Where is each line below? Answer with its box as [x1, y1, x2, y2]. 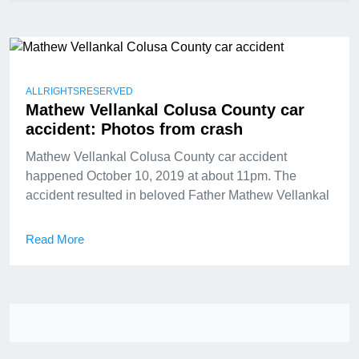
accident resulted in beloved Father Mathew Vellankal [26, 188, 329, 202]
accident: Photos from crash [26, 119, 243, 138]
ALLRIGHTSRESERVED [26, 85, 133, 97]
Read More [26, 232, 84, 246]
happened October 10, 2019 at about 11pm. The [26, 168, 296, 183]
